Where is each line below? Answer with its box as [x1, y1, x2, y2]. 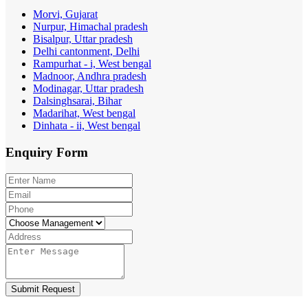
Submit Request [11, 283, 75, 294]
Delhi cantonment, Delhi [33, 45, 140, 58]
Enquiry [5, 145, 56, 160]
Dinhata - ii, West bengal [33, 120, 140, 132]
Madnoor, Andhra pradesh [33, 70, 146, 82]
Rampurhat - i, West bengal [33, 58, 151, 70]
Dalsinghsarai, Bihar [33, 95, 122, 107]
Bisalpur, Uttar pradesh [33, 33, 133, 45]
